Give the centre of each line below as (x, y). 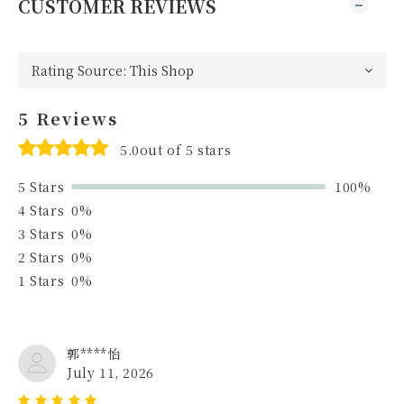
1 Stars (41, 280)
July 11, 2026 (110, 372)
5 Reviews (68, 118)
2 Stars (41, 257)
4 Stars (41, 210)
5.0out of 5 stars (176, 149)
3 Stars (41, 233)
